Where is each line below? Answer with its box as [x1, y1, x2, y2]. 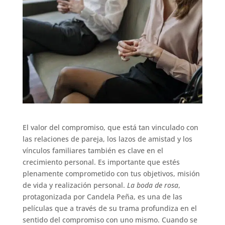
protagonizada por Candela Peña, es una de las [22, 191, 182, 201]
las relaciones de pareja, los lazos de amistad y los [22, 134, 192, 144]
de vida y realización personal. [22, 180, 127, 190]
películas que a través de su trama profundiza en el [22, 203, 197, 213]
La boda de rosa [127, 180, 178, 190]
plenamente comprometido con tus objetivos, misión [22, 168, 200, 178]
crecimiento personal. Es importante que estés [22, 157, 180, 167]
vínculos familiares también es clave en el [22, 145, 163, 155]
